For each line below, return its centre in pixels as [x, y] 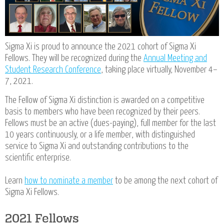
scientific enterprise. [39, 158]
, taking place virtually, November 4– [159, 70]
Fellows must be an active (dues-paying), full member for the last [110, 123]
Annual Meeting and [175, 58]
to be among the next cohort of [165, 181]
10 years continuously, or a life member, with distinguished [100, 135]
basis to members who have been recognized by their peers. [102, 112]
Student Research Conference [53, 70]
